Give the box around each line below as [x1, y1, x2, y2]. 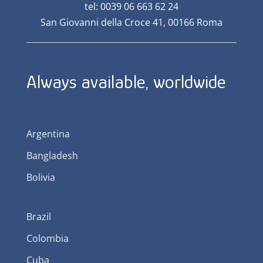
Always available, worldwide [26, 70, 225, 92]
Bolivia [26, 170, 55, 184]
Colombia [26, 231, 69, 245]
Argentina [26, 127, 70, 140]
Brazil [26, 210, 51, 223]
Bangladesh [26, 149, 78, 162]
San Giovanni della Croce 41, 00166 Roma [40, 15, 222, 29]
